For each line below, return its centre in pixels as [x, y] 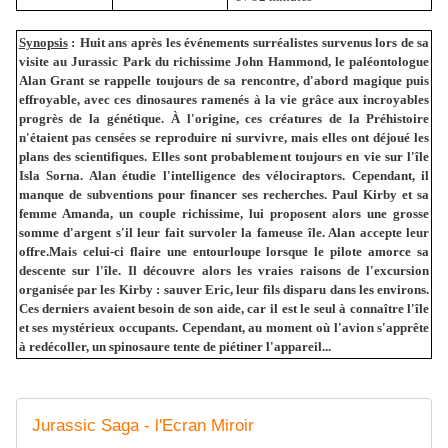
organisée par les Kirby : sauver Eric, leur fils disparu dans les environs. [224, 289]
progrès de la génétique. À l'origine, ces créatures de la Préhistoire [224, 118]
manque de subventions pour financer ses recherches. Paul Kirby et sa [224, 194]
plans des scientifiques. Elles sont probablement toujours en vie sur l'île [224, 156]
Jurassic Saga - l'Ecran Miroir [143, 425]
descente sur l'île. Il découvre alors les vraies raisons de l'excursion [224, 270]
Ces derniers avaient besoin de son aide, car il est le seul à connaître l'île [224, 308]
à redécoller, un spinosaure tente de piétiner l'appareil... [174, 346]
